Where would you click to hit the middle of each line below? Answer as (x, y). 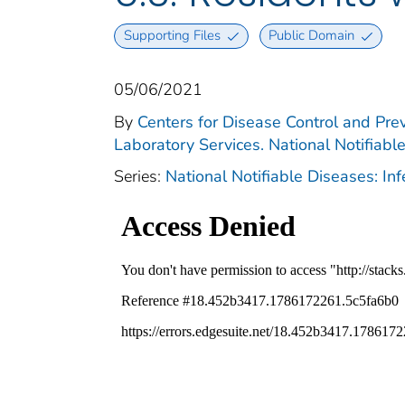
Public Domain (312, 36)
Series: (140, 176)
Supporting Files (172, 36)
